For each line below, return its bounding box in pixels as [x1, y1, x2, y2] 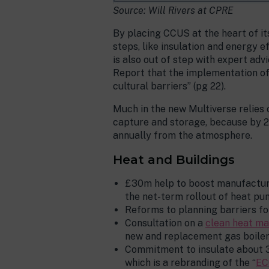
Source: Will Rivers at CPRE [113, 5, 234, 16]
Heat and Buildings [113, 153, 235, 167]
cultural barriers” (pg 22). [113, 80, 226, 92]
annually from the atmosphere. [113, 130, 252, 141]
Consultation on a [125, 217, 205, 229]
